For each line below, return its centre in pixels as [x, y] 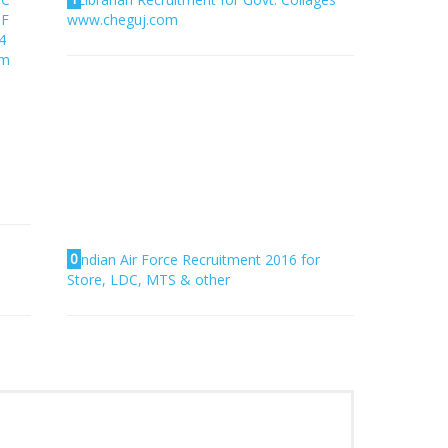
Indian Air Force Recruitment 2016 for [199, 259]
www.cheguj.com [123, 19]
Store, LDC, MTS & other [149, 279]
